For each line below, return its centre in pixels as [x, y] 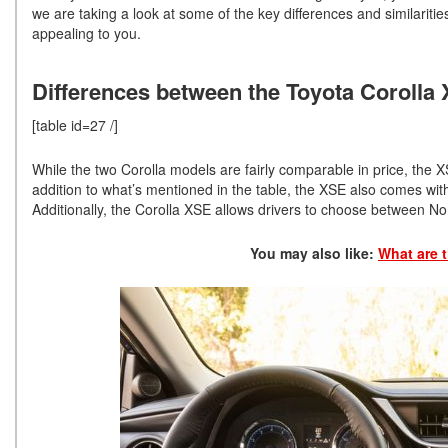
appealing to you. [86, 33]
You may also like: [314, 253]
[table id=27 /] [75, 125]
